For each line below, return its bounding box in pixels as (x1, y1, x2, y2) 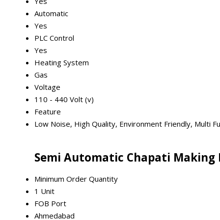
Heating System (34, 57, 89, 67)
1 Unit (34, 186, 55, 196)
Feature (34, 106, 61, 116)
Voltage (34, 82, 60, 92)
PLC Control (34, 32, 74, 43)
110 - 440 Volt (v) (34, 94, 94, 104)
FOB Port (34, 198, 66, 209)
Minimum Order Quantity (34, 174, 118, 184)
